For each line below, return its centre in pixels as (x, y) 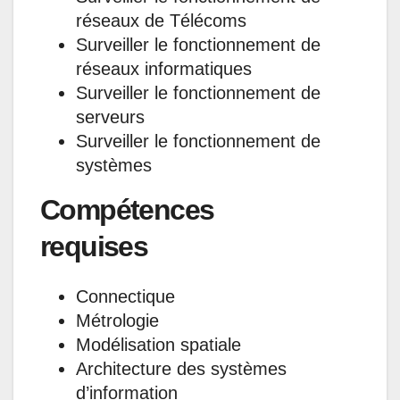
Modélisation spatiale (158, 345)
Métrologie (117, 321)
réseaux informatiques (164, 68)
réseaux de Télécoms (161, 20)
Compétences (127, 209)
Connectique (125, 297)
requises (124, 246)
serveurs (110, 117)
